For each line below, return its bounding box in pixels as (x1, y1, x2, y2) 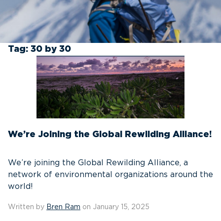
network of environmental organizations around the (8, 171, 213, 179)
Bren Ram (46, 204, 80, 211)
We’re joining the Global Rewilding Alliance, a (8, 159, 188, 167)
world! (8, 183, 33, 190)
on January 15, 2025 (80, 204, 149, 211)
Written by (8, 204, 46, 211)
